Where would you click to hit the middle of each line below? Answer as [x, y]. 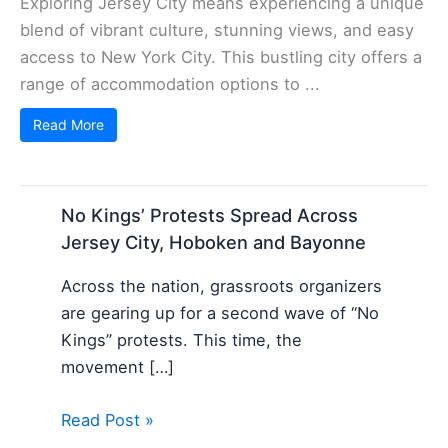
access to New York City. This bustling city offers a [221, 57]
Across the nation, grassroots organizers [222, 285]
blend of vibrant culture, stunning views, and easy [217, 30]
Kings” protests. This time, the [182, 339]
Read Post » [108, 419]
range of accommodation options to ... [170, 84]
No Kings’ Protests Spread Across [210, 215]
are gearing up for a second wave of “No [220, 312]
